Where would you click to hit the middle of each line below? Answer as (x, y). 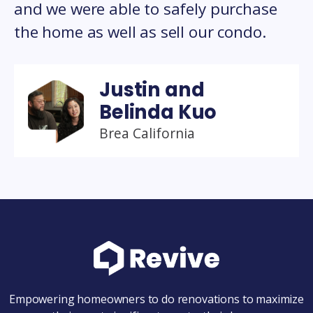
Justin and (152, 89)
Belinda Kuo (158, 112)
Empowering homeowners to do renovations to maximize (156, 299)
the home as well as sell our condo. (140, 31)
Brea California (147, 133)
